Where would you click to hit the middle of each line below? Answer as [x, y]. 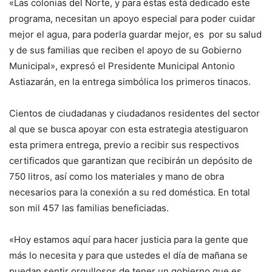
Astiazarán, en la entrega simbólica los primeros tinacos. [130, 81]
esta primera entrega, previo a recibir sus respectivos [124, 144]
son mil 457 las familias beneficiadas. [89, 208]
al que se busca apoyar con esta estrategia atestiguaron [129, 129]
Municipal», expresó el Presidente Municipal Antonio [122, 66]
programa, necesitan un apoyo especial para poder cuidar [132, 18]
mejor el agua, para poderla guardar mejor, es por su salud [135, 34]
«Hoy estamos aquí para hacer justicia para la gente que [129, 239]
